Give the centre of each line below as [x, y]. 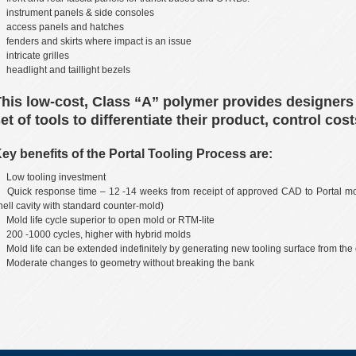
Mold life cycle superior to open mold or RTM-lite [110, 220]
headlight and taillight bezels [68, 70]
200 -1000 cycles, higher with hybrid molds [99, 234]
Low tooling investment [56, 177]
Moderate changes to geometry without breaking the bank [132, 263]
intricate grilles [38, 55]
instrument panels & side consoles [80, 12]
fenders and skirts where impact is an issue [99, 41]
